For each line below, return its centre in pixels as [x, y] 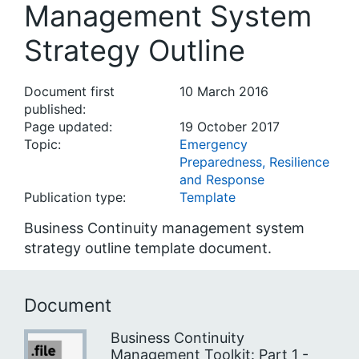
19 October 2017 [230, 127]
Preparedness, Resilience [254, 162]
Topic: [42, 144]
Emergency [214, 144]
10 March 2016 [224, 91]
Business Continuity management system [164, 228]
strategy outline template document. [148, 248]
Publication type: [75, 197]
